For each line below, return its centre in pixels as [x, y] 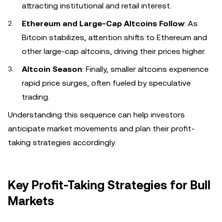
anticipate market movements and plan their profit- [101, 129]
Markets [31, 201]
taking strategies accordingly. [62, 142]
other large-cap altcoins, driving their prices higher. [114, 51]
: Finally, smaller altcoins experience [145, 69]
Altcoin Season [52, 69]
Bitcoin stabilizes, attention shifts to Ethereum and [114, 37]
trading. [36, 97]
